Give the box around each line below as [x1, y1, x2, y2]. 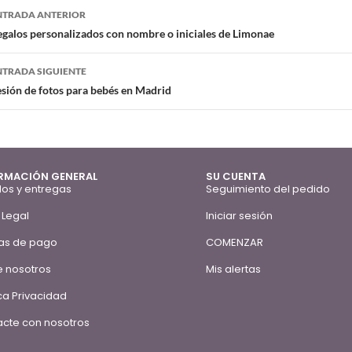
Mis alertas [206, 261, 262, 277]
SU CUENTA [206, 168, 266, 184]
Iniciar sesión [206, 207, 273, 223]
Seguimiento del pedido [206, 181, 331, 196]
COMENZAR [206, 234, 264, 250]
